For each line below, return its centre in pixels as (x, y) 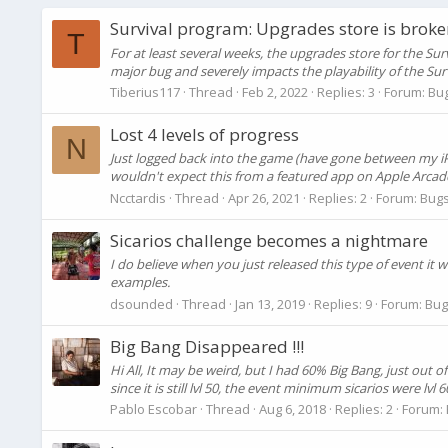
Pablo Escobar (153, 409)
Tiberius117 (145, 91)
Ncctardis (138, 197)
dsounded (141, 303)
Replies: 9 (343, 303)
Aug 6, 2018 (292, 409)
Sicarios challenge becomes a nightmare (269, 241)
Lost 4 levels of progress (204, 135)
